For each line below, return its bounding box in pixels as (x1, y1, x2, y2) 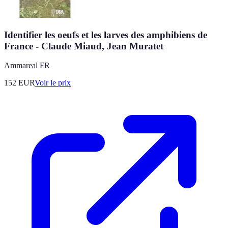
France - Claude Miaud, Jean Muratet (4, 40, 163, 51)
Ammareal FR (4, 61, 50, 70)
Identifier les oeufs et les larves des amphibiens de (4, 29, 207, 40)
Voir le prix (35, 78, 71, 88)
